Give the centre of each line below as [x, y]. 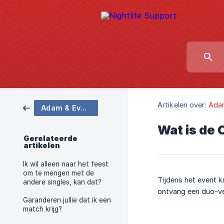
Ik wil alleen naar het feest [66, 164]
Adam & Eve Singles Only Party [84, 108]
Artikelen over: [182, 105]
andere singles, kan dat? [62, 182]
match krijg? [42, 209]
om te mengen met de [58, 173]
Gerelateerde [50, 138]
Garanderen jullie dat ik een [67, 200]
